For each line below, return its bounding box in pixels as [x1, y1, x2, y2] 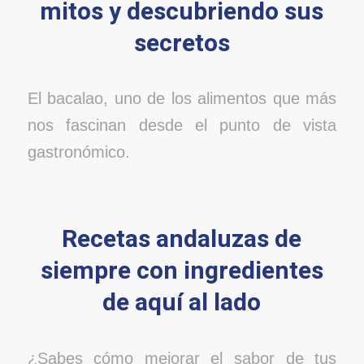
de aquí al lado [102, 284, 262, 321]
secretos [133, 25, 230, 62]
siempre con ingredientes [40, 253, 323, 289]
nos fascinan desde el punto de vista [27, 116, 337, 135]
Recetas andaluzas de [62, 221, 302, 258]
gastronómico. [27, 143, 130, 162]
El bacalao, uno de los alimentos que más [27, 89, 337, 108]
